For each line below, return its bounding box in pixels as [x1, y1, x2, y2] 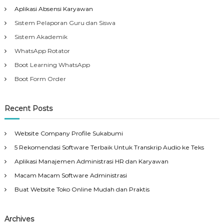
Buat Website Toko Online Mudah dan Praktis [14, 185, 149, 193]
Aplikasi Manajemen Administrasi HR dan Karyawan [14, 157, 168, 165]
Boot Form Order [14, 74, 66, 82]
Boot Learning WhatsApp [14, 60, 90, 68]
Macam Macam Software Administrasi [14, 171, 127, 179]
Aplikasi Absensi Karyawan [14, 4, 93, 12]
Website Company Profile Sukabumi [14, 129, 123, 137]
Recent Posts [4, 103, 52, 113]
